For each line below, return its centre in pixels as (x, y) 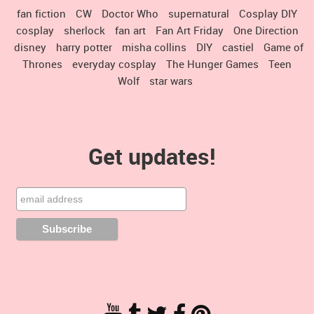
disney (30, 47)
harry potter (84, 47)
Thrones (42, 64)
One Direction (266, 30)
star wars (171, 81)
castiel (238, 47)
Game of (284, 47)
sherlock (84, 30)
